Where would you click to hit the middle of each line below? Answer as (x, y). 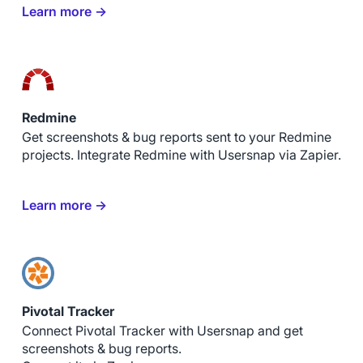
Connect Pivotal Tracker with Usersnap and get (162, 331)
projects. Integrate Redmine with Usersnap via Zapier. (181, 155)
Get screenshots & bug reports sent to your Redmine (176, 137)
